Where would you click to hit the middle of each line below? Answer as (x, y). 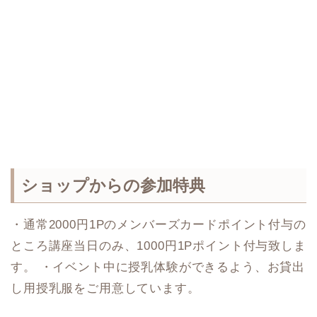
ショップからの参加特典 (113, 185)
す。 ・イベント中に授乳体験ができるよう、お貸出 (158, 267)
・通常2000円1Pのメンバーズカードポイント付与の (158, 225)
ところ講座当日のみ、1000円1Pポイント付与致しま (158, 246)
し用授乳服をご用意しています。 (105, 288)
